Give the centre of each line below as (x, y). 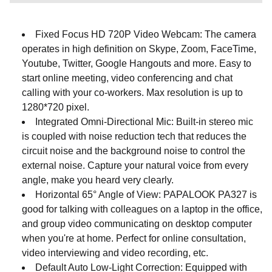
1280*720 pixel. (56, 107)
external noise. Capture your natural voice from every (135, 165)
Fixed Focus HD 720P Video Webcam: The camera (146, 34)
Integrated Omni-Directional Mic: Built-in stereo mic (144, 121)
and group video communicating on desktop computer (137, 223)
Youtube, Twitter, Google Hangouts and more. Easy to (137, 63)
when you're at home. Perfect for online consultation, (134, 238)
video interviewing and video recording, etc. (115, 253)
